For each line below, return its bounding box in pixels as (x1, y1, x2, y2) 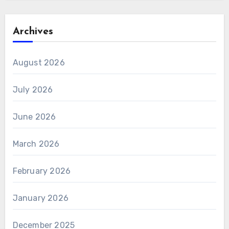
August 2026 (12, 57, 65, 67)
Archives (12, 26, 53, 37)
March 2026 (12, 139, 60, 149)
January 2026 (12, 193, 68, 203)
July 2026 (12, 84, 53, 95)
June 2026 (12, 111, 56, 122)
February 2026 (12, 166, 71, 176)
